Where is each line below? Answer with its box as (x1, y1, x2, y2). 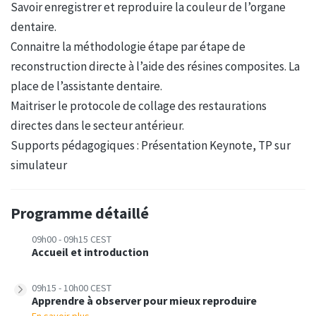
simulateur (11, 157, 67, 173)
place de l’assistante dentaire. (11, 78, 162, 94)
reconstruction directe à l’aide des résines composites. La (11, 58, 300, 74)
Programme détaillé (11, 202, 149, 223)
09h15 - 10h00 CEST (32, 281, 111, 295)
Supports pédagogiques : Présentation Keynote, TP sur (11, 137, 291, 153)
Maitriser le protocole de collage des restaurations (11, 97, 267, 114)
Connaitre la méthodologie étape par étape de (11, 38, 245, 54)
